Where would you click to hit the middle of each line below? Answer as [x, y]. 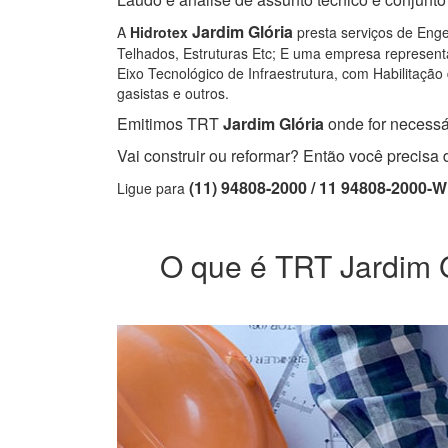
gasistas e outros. [173, 93]
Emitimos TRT [168, 124]
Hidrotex [159, 32]
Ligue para [153, 188]
